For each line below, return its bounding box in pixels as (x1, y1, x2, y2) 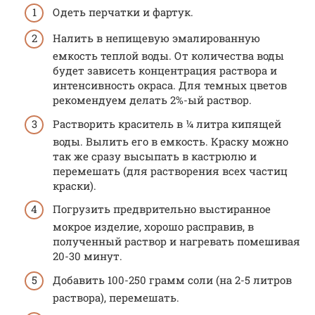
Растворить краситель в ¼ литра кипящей (53, 116, 281, 131)
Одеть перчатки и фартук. (53, 4, 193, 19)
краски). (53, 178, 96, 193)
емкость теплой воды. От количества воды (53, 49, 284, 63)
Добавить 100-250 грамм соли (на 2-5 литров (53, 272, 292, 287)
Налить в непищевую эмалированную (53, 31, 260, 45)
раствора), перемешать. (53, 290, 179, 304)
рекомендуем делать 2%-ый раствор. (53, 93, 252, 107)
